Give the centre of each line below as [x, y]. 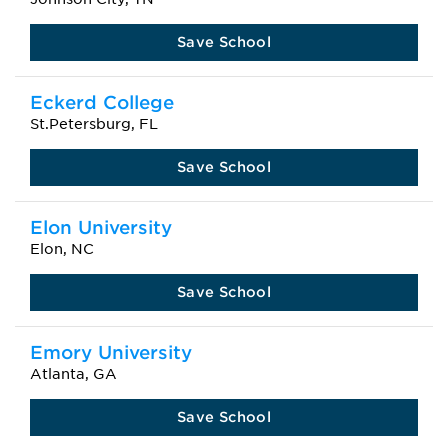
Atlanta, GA [73, 374]
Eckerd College [102, 102]
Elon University [101, 227]
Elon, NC [62, 249]
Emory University [111, 352]
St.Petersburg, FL [94, 124]
